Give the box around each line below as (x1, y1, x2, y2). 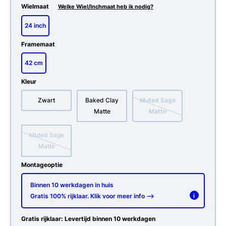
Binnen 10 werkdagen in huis (30, 181, 114, 189)
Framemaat (21, 40, 55, 48)
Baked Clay (85, 96, 119, 104)
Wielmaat (21, 3, 50, 11)
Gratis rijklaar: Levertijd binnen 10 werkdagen (21, 215, 155, 223)
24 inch (25, 22, 46, 30)
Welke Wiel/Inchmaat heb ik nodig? (58, 4, 153, 11)
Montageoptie (21, 161, 63, 169)
